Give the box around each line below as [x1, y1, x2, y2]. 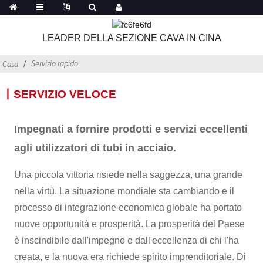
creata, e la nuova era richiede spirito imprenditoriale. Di [14, 251, 247, 262]
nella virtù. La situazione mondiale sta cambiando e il [14, 186, 235, 196]
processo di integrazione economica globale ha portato [14, 202, 242, 213]
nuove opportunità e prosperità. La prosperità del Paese [14, 218, 245, 229]
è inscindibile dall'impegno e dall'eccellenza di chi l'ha [14, 235, 240, 245]
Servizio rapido [31, 58, 79, 69]
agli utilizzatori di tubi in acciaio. [14, 141, 177, 154]
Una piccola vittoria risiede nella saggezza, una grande [14, 169, 243, 180]
